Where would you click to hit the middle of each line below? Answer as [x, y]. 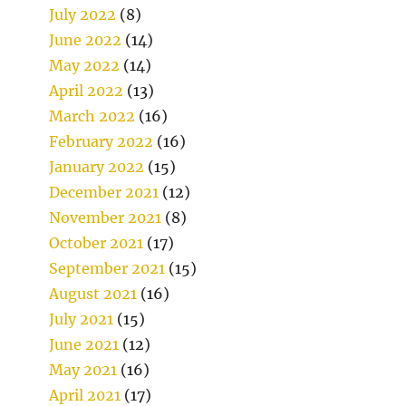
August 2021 [93, 294]
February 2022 [101, 142]
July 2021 [82, 319]
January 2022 [97, 167]
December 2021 [104, 193]
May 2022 [85, 66]
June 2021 [84, 345]
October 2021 [97, 243]
